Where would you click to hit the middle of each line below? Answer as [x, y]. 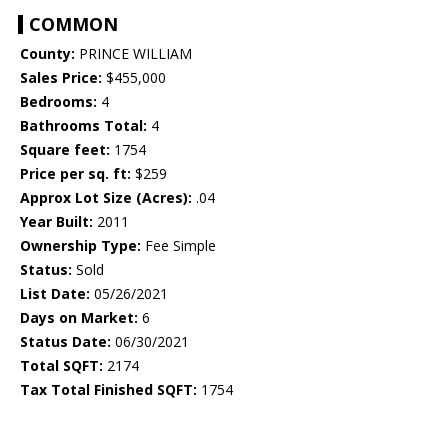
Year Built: [56, 222]
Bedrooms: [58, 102]
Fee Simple [178, 246]
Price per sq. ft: [75, 174]
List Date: [55, 294]
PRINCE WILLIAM [133, 54]
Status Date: [65, 342]
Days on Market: [79, 318]
